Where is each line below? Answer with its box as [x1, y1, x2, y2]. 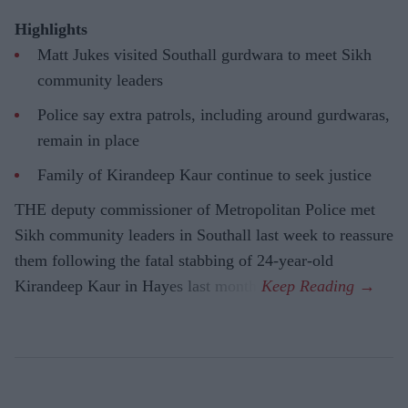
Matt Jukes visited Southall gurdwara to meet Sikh [37, 46, 372, 65]
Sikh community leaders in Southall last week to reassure [15, 226, 393, 245]
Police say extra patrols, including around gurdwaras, [37, 106, 390, 125]
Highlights [15, 20, 87, 39]
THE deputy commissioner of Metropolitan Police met [15, 200, 375, 219]
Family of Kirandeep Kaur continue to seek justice [37, 166, 372, 185]
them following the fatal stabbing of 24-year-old [15, 251, 333, 270]
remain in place [37, 131, 139, 150]
